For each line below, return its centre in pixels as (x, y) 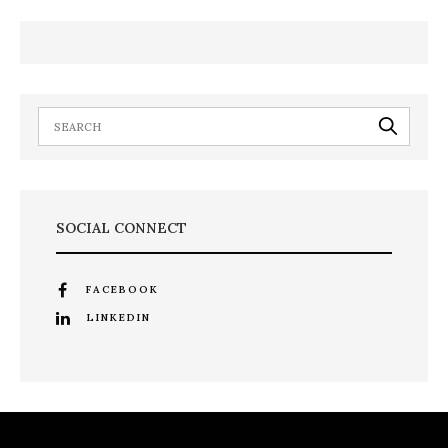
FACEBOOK (122, 289)
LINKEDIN (118, 317)
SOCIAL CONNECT (121, 227)
